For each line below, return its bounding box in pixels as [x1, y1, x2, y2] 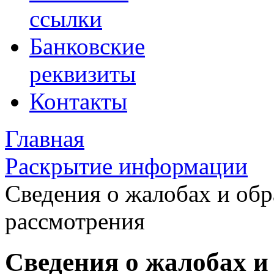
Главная [5, 125, 84, 152]
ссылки [29, 5, 102, 32]
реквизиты [29, 60, 136, 87]
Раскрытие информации [5, 152, 248, 179]
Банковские [29, 32, 145, 59]
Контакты [29, 87, 127, 114]
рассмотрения [5, 207, 145, 234]
